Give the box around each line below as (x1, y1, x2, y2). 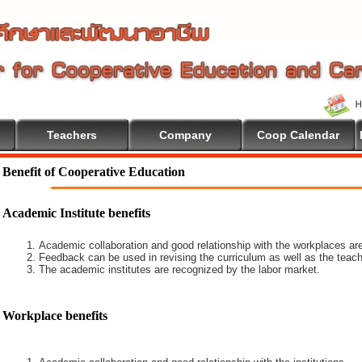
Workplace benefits (2, 309, 107, 322)
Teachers (47, 128, 97, 141)
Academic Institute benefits (2, 206, 150, 220)
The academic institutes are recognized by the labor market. (39, 263, 320, 276)
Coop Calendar (257, 128, 339, 141)
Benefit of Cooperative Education (2, 165, 185, 179)
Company (158, 128, 212, 141)
